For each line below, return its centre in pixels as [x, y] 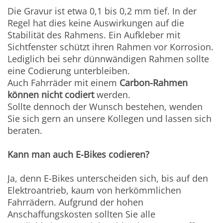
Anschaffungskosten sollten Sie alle [82, 214]
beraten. [25, 131]
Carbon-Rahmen [154, 83]
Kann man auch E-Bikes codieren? [79, 155]
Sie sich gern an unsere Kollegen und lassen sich [110, 119]
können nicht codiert [52, 95]
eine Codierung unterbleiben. [69, 71]
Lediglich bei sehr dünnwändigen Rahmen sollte [109, 59]
